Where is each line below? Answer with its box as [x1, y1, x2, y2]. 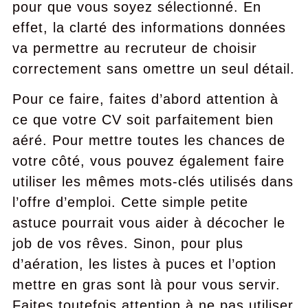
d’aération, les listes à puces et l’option [12, 256, 276, 272]
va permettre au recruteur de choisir [12, 41, 257, 56]
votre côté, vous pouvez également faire [12, 153, 285, 168]
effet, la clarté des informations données [12, 20, 286, 35]
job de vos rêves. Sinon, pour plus [12, 236, 243, 251]
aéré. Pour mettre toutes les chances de [12, 133, 285, 148]
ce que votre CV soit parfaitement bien [12, 112, 274, 127]
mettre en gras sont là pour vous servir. [12, 277, 280, 292]
